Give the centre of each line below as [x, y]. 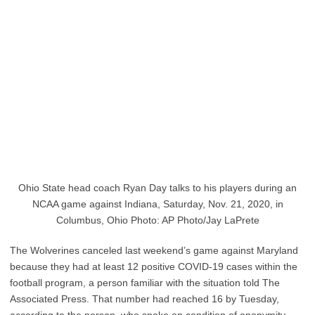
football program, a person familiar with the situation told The [145, 283]
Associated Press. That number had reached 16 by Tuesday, [144, 299]
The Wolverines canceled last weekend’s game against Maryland [154, 250]
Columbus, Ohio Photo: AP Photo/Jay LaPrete [157, 220]
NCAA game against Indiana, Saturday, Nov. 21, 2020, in [157, 204]
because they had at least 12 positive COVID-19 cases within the [154, 266]
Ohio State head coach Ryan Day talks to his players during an [157, 188]
